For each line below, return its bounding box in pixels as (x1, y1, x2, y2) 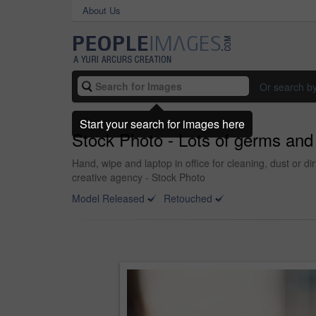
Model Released (72, 191, 145, 205)
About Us (83, 4, 121, 17)
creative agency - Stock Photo (72, 170, 205, 184)
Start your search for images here (80, 115, 245, 132)
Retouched (164, 191, 212, 205)
